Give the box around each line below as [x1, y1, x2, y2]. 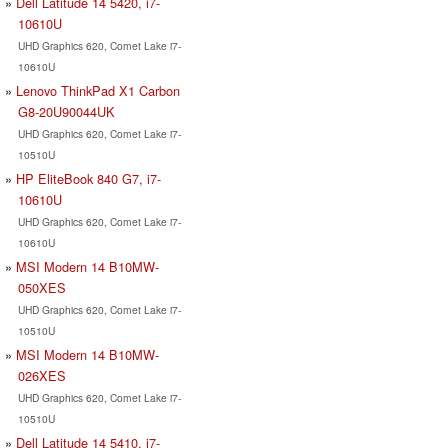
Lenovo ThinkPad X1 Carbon [16, 80, 180, 100]
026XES [17, 365, 66, 385]
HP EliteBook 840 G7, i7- [16, 168, 161, 188]
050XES [17, 277, 66, 297]
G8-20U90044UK [17, 101, 115, 121]
